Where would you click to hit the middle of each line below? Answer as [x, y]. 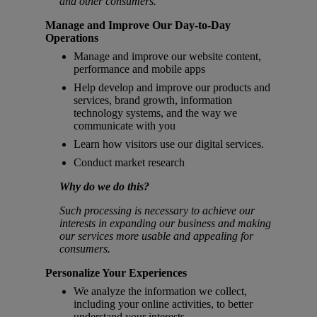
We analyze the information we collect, [160, 292]
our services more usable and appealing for [156, 236]
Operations [72, 38]
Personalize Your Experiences [116, 273]
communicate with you [125, 126]
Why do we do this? [104, 187]
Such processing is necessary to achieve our [157, 211]
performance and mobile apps [139, 69]
